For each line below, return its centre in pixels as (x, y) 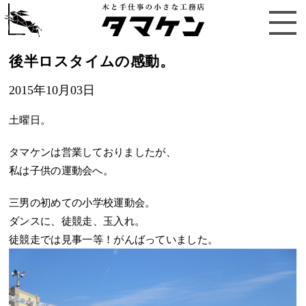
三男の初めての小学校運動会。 (82, 202)
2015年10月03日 (52, 90)
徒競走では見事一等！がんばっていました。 (114, 239)
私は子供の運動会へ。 (61, 170)
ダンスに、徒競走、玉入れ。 (77, 221)
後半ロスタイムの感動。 (92, 61)
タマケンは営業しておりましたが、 (93, 152)
